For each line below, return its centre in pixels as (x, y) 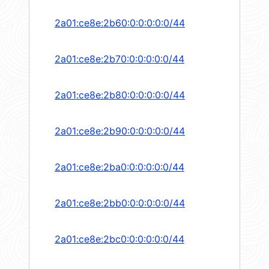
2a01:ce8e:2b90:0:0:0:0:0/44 (120, 131)
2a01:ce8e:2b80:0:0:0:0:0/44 (120, 95)
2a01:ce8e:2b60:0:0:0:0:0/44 (120, 23)
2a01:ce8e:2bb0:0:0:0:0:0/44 (120, 203)
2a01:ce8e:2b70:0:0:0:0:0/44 (119, 59)
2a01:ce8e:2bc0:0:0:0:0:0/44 (119, 239)
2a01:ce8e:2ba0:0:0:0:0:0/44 (119, 167)
